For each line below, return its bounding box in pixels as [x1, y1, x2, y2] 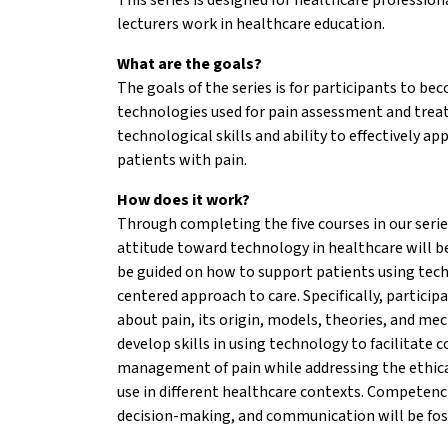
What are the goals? [117, 52, 262, 74]
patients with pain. [117, 148, 250, 170]
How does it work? [117, 188, 250, 210]
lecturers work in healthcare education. [117, 12, 385, 34]
